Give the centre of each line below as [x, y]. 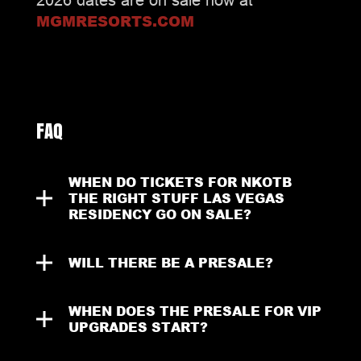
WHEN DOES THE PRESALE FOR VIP [195, 310]
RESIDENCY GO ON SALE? [160, 214]
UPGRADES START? [138, 326]
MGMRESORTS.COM [115, 21]
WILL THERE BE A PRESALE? [170, 262]
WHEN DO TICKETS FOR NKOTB [180, 181]
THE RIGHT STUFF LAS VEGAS [176, 197]
